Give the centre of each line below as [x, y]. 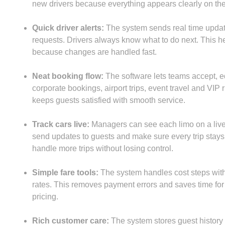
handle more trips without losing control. [102, 149]
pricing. [45, 197]
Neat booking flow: [68, 76]
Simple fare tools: [65, 173]
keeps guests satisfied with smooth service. [108, 100]
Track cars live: [61, 125]
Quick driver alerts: [68, 28]
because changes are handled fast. [94, 52]
